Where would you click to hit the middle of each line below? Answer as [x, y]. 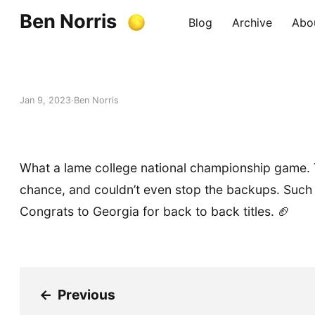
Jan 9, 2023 [45, 101]
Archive [252, 22]
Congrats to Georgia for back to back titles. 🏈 [155, 211]
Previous [86, 295]
